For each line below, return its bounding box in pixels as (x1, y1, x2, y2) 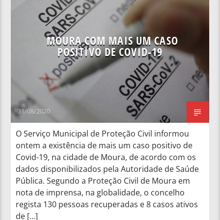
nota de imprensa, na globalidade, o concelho (16, 187, 185, 198)
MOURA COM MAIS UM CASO (47, 32, 178, 48)
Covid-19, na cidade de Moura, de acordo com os (16, 151, 196, 163)
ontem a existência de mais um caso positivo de (16, 139, 193, 151)
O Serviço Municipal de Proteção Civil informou (16, 128, 190, 139)
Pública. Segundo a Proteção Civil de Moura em (16, 175, 191, 186)
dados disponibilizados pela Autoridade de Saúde (16, 163, 199, 174)
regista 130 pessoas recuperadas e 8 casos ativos (16, 198, 198, 210)
